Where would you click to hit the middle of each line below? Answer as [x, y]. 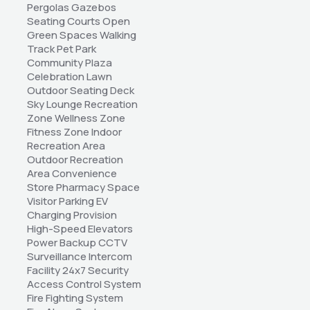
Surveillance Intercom [80, 257]
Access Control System [84, 284]
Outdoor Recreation [75, 160]
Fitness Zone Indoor [74, 132]
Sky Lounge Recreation [82, 104]
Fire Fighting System [75, 298]
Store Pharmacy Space [83, 188]
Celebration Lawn [70, 77]
